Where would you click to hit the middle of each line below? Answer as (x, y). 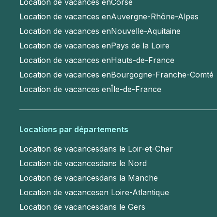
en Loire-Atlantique (134, 192)
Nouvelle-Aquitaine (146, 31)
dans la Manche (129, 178)
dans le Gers (122, 207)
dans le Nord (123, 163)
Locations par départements (74, 129)
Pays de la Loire (140, 46)
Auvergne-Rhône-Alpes (155, 17)
